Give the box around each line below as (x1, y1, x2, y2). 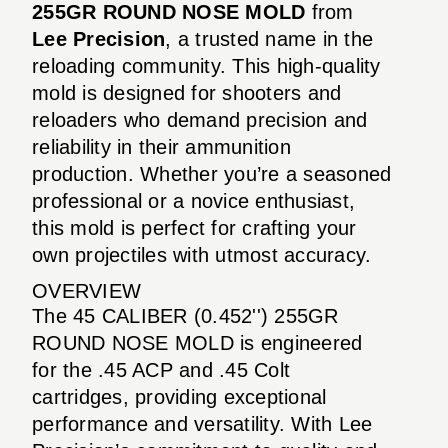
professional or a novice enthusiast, (32, 189, 355, 212)
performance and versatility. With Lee (32, 412, 373, 435)
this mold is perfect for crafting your (32, 216, 357, 239)
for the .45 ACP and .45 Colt (32, 358, 290, 381)
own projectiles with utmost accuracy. (32, 243, 372, 266)
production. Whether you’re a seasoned (32, 162, 392, 185)
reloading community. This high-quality (32, 54, 381, 77)
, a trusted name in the (165, 27, 373, 50)
